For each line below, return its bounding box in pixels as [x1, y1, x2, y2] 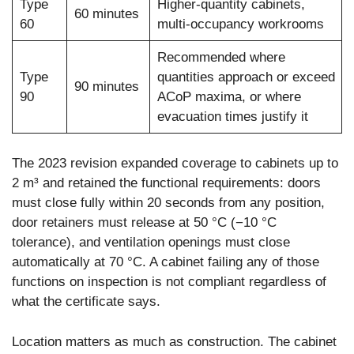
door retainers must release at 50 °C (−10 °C [12, 215, 277, 231]
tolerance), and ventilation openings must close [12, 235, 290, 250]
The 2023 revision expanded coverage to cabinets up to [12, 156, 338, 171]
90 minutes [73, 78, 139, 94]
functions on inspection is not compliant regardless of [12, 274, 326, 290]
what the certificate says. [12, 294, 160, 310]
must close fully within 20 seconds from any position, [12, 195, 325, 211]
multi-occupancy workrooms [156, 16, 324, 32]
